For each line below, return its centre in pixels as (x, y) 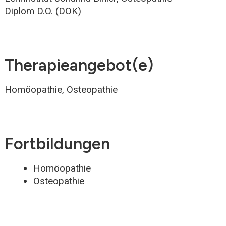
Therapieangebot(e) (79, 65)
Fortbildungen (57, 144)
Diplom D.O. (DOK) (43, 11)
